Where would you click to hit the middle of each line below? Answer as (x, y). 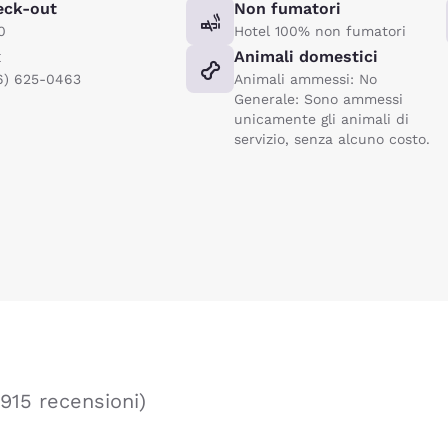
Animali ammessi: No (305, 78)
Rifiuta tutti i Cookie (153, 189)
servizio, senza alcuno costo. (332, 138)
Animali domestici (306, 56)
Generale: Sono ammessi (318, 98)
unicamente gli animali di (321, 118)
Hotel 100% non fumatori (320, 30)
